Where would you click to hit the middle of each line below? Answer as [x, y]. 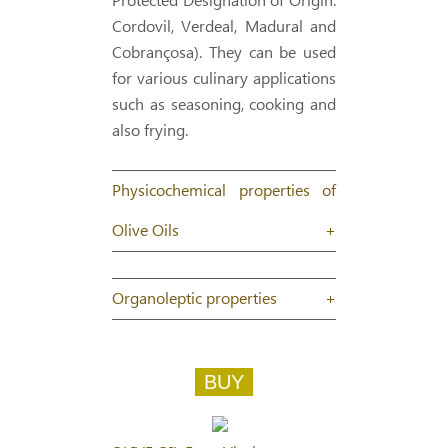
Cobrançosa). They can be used [224, 53]
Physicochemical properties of [224, 191]
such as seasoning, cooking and [224, 105]
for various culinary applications [224, 79]
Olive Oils [145, 231]
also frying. [150, 131]
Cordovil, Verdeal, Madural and [224, 27]
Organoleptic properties [194, 299]
